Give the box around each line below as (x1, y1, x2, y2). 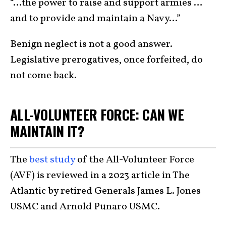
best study (29, 153, 75, 167)
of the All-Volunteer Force (75, 153, 194, 167)
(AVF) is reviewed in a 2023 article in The (10, 168, 190, 183)
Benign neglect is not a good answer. (10, 37, 173, 51)
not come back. (10, 68, 79, 83)
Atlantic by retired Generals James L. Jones (10, 184, 201, 199)
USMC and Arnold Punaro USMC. (10, 200, 164, 214)
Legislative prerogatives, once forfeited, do (10, 52, 203, 67)
